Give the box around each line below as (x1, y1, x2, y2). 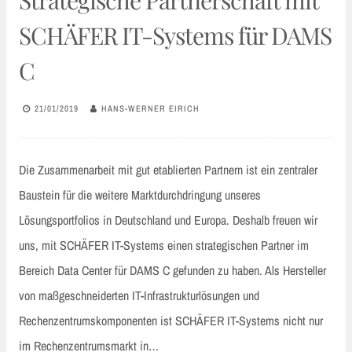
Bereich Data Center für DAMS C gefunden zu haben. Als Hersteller (19, 262, 326, 280)
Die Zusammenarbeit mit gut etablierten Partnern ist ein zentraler (19, 161, 317, 179)
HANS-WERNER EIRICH (101, 102, 200, 114)
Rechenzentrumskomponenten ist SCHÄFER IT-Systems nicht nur (19, 312, 323, 330)
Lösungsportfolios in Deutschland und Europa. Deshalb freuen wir (19, 211, 317, 229)
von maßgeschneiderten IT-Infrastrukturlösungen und (19, 287, 259, 305)
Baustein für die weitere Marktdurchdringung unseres (19, 186, 261, 204)
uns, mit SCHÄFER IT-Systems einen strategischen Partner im (19, 236, 309, 255)
